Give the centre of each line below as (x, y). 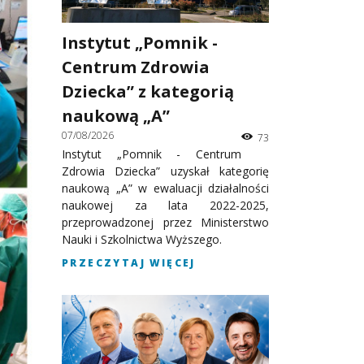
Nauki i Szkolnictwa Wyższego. (142, 239)
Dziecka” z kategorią (148, 91)
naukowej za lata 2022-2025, (165, 205)
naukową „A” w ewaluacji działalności (165, 188)
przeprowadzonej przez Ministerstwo (165, 222)
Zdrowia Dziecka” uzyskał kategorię (165, 171)
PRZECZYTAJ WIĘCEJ (129, 262)
